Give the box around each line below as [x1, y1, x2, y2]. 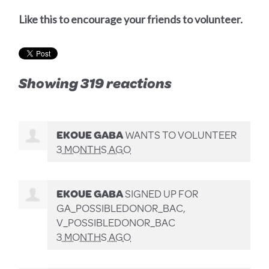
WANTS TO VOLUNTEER [123, 127, 237, 143]
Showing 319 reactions [19, 73, 172, 94]
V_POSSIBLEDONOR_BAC [56, 214, 176, 231]
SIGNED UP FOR [123, 186, 199, 202]
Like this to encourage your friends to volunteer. [19, 13, 243, 26]
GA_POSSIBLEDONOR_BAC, [56, 200, 186, 216]
